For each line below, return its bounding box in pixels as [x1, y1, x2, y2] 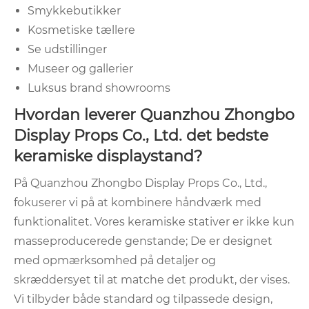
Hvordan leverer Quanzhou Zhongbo [14, 106, 295, 125]
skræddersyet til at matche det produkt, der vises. [14, 273, 290, 287]
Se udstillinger [28, 43, 107, 57]
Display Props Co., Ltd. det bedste [14, 126, 268, 146]
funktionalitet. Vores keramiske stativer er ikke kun [14, 215, 295, 229]
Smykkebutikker [28, 4, 121, 18]
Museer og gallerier [28, 62, 133, 76]
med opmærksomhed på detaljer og [14, 254, 216, 268]
